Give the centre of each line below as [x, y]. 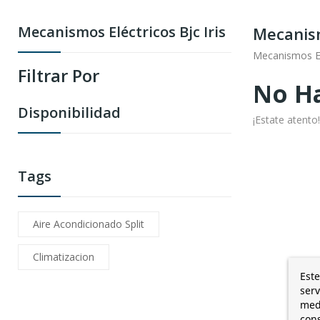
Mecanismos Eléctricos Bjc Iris [122, 32]
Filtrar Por [59, 76]
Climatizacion [64, 257]
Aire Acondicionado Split [89, 224]
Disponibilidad [69, 113]
